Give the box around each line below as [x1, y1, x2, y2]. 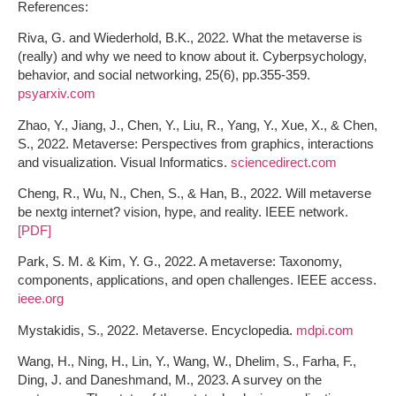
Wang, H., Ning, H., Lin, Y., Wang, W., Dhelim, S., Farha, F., [18, 354, 356, 369]
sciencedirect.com [231, 154, 337, 170]
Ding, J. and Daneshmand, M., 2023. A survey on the [18, 372, 322, 388]
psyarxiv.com [18, 86, 95, 102]
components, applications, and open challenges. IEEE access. [18, 272, 377, 288]
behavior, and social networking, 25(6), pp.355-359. [18, 67, 310, 83]
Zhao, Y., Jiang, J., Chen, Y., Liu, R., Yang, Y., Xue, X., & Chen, [18, 117, 377, 133]
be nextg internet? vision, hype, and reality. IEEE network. [18, 203, 348, 219]
